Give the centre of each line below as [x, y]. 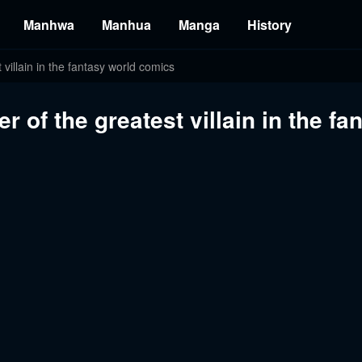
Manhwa [49, 25]
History [269, 25]
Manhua [126, 25]
